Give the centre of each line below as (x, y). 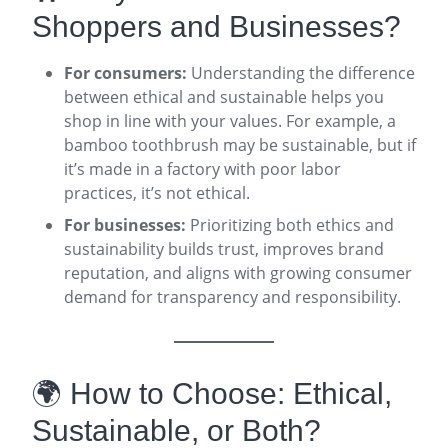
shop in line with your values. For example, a (230, 121)
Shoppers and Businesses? (216, 26)
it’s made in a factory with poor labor (202, 169)
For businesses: (125, 225)
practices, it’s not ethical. (157, 193)
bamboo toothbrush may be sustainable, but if (240, 145)
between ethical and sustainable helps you (224, 97)
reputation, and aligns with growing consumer (238, 273)
